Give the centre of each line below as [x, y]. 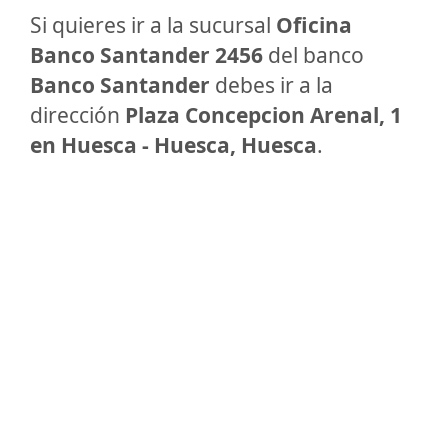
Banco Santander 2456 [146, 55]
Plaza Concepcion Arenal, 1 [263, 115]
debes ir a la [271, 85]
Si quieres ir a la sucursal [153, 25]
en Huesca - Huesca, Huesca [173, 145]
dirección [77, 115]
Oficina [314, 25]
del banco [313, 55]
